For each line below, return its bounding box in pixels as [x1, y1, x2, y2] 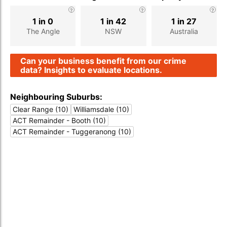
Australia [170, 26, 199, 35]
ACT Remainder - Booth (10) [13, 116, 106, 125]
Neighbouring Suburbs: [10, 92, 102, 102]
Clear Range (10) [13, 105, 68, 113]
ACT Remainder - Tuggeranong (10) [13, 127, 131, 136]
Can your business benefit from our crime [20, 56, 186, 66]
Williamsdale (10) [73, 105, 129, 113]
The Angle [26, 26, 60, 35]
